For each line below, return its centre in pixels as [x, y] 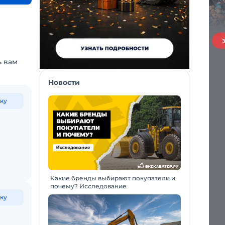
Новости [64, 82]
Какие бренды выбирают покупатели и [113, 178]
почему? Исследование [88, 186]
